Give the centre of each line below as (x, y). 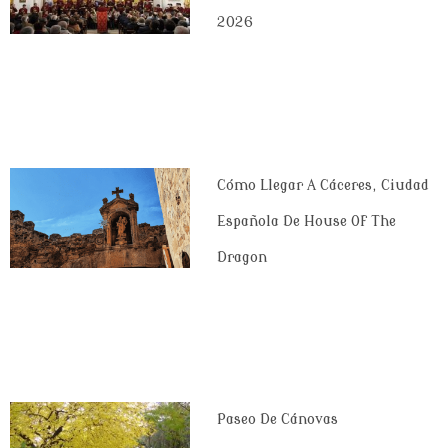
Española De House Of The (306, 221)
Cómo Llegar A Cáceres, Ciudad (322, 185)
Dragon (241, 257)
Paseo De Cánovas (277, 420)
